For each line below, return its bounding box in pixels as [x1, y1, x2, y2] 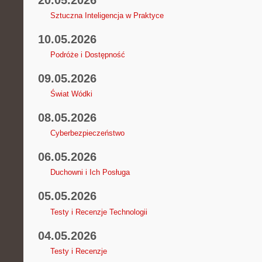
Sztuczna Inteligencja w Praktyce [50, 11, 164, 20]
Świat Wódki [50, 89, 92, 99]
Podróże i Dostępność [50, 50, 125, 59]
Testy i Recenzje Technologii [50, 207, 147, 216]
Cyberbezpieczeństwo [50, 129, 125, 138]
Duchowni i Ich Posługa [50, 168, 130, 177]
